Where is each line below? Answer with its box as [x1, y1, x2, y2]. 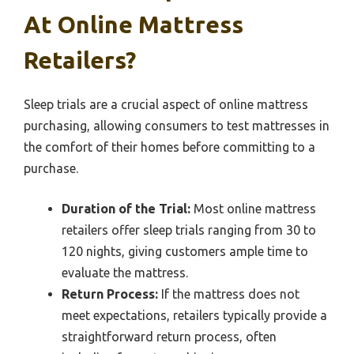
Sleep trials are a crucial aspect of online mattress [24, 97, 308, 112]
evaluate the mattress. [62, 265, 188, 281]
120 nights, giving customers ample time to [62, 244, 308, 259]
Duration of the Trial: [62, 201, 190, 217]
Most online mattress [190, 201, 316, 217]
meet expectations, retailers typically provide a [62, 308, 327, 323]
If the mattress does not [158, 287, 299, 302]
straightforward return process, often [62, 330, 277, 345]
